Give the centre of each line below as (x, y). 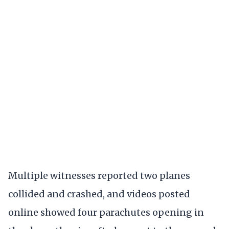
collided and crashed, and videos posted (99, 194)
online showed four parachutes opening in (106, 213)
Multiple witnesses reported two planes (99, 176)
